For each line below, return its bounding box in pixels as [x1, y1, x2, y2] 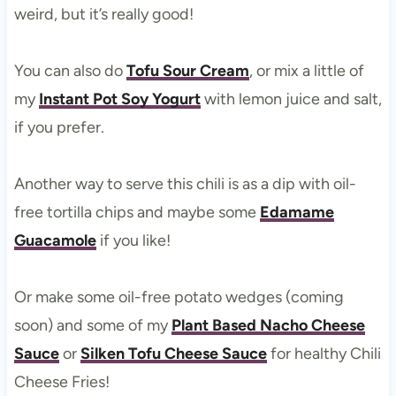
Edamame [259, 202, 334, 222]
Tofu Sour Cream [126, 60, 249, 80]
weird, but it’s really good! [13, 4, 194, 24]
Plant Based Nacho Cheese [171, 315, 365, 335]
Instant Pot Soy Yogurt [38, 88, 201, 109]
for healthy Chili [266, 343, 381, 363]
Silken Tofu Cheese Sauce [80, 343, 267, 363]
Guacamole [13, 230, 96, 250]
